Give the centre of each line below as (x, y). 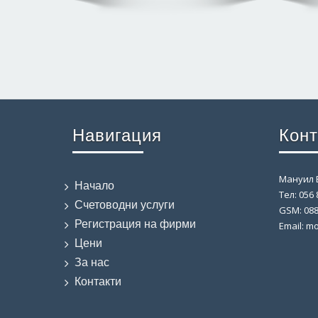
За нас (92, 263)
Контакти (98, 282)
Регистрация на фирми (135, 224)
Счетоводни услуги (125, 205)
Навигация (117, 136)
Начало (94, 186)
